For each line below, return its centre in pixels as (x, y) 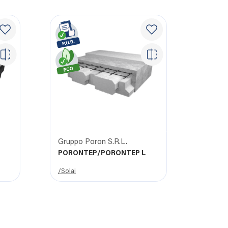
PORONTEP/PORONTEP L (102, 154)
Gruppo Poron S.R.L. (93, 142)
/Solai (67, 172)
